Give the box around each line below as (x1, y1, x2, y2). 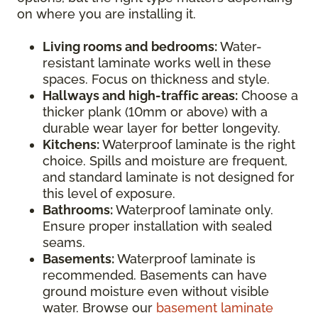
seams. (43, 235, 85, 250)
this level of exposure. (43, 186, 175, 201)
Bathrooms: (43, 202, 113, 217)
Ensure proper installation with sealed (43, 219, 272, 234)
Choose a (238, 88, 298, 103)
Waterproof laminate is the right (99, 137, 295, 152)
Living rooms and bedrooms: (43, 39, 217, 54)
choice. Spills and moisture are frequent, (43, 153, 287, 168)
